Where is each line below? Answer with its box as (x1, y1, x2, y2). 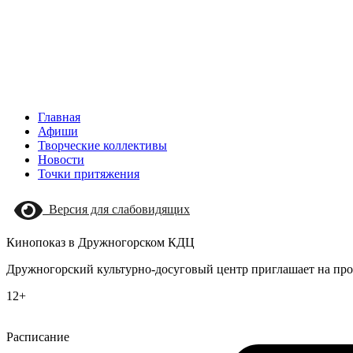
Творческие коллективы (38, 139, 167, 152)
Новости (38, 153, 84, 166)
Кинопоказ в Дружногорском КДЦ (6, 235, 195, 249)
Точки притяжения (38, 167, 139, 180)
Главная (38, 110, 80, 124)
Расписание (6, 329, 69, 344)
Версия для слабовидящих (43, 202, 190, 216)
